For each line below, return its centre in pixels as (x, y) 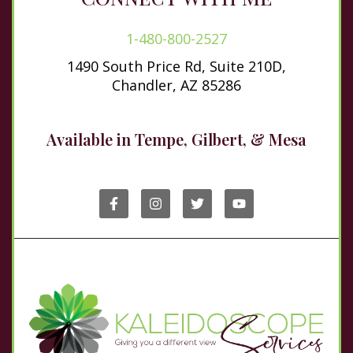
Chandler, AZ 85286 (176, 85)
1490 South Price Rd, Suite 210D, (176, 66)
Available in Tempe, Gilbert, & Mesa (176, 139)
